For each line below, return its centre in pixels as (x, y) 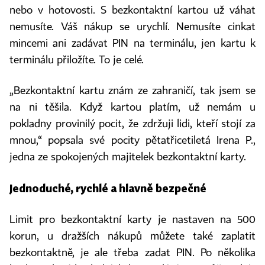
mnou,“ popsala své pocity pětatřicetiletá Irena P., (132, 141)
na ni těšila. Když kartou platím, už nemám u (132, 108)
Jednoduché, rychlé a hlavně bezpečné (108, 188)
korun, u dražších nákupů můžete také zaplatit (132, 237)
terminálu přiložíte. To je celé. (77, 60)
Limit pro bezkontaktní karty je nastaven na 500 (132, 220)
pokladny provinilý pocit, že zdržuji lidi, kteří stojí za (132, 124)
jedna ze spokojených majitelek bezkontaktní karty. (128, 157)
